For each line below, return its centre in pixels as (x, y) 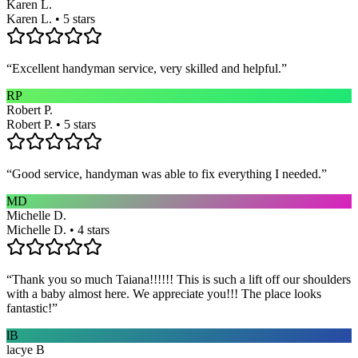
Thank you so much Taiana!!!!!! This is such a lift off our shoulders (181, 279)
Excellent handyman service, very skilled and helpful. (147, 68)
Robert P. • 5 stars (51, 124)
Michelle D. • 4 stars (58, 229)
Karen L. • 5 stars (51, 18)
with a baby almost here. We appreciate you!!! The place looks (164, 293)
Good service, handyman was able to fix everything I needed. (167, 173)
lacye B (26, 349)
